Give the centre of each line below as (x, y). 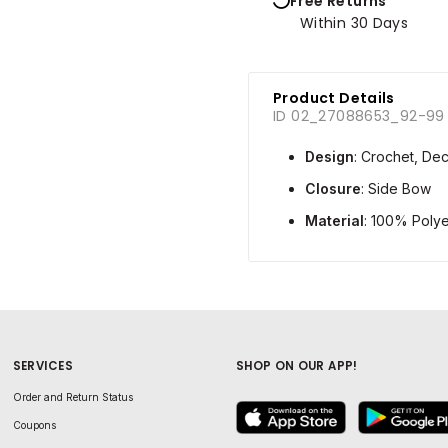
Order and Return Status (72, 396)
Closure (333, 188)
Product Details (334, 97)
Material (334, 220)
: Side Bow (396, 188)
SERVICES (43, 365)
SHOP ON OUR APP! (297, 365)
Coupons (34, 424)
